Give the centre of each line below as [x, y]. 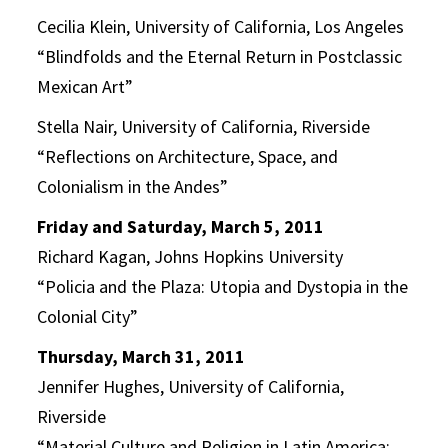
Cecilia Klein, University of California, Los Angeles [221, 26]
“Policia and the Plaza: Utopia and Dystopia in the [223, 286]
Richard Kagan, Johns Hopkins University [190, 256]
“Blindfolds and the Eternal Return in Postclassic [220, 56]
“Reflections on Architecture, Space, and [188, 156]
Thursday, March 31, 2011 [141, 356]
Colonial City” [88, 316]
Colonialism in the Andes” [133, 186]
